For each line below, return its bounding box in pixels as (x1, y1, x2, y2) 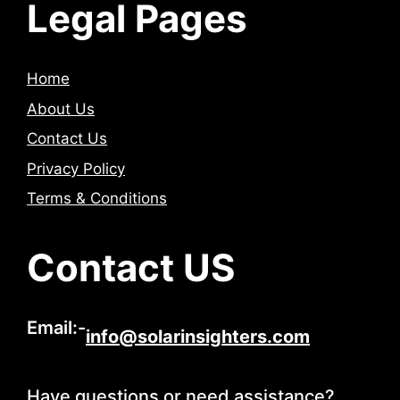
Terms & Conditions (27, 189, 167, 208)
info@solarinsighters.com (86, 326, 310, 348)
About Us (27, 99, 95, 118)
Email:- (27, 317, 86, 339)
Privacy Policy (27, 159, 125, 178)
